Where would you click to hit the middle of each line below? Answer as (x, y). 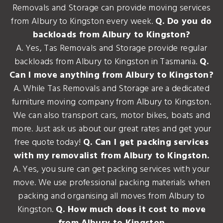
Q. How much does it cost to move (131, 210)
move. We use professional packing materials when (111, 183)
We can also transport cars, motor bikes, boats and (111, 115)
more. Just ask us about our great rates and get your (111, 129)
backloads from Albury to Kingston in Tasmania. (107, 62)
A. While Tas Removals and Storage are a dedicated (111, 89)
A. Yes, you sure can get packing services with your (111, 169)
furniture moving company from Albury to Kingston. (111, 102)
